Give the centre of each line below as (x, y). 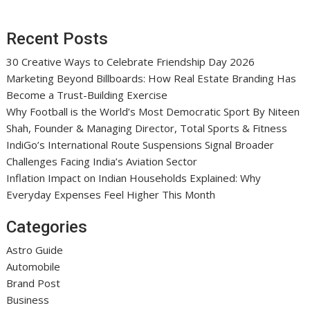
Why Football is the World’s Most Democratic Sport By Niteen (153, 111)
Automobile (34, 266)
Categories (47, 227)
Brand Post (34, 283)
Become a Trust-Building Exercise (87, 94)
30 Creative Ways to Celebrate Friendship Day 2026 (131, 61)
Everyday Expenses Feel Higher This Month (111, 194)
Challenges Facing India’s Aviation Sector (102, 161)
